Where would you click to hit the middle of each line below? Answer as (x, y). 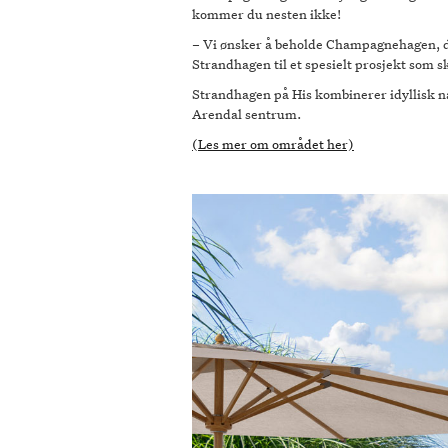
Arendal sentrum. (246, 114)
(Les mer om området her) (273, 144)
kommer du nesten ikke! (266, 14)
